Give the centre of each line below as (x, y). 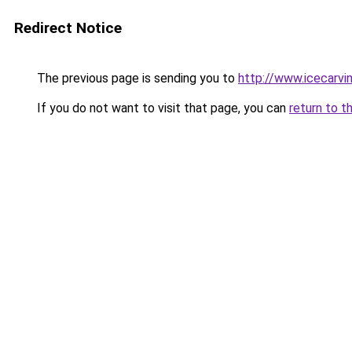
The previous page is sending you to (136, 78)
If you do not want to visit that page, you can (161, 108)
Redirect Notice (68, 28)
